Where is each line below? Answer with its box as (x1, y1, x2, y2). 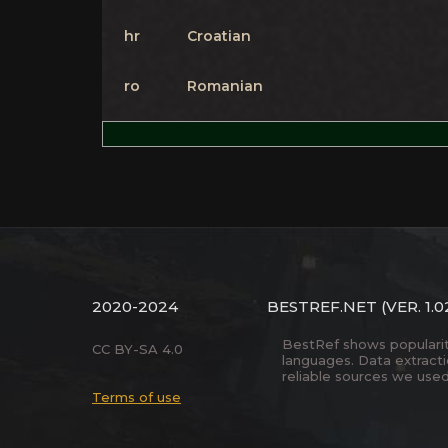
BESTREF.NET (267, 297, 377, 316)
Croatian (187, 27, 251, 45)
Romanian (187, 77, 263, 95)
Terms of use (92, 389, 181, 405)
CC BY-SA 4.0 (92, 341, 183, 357)
